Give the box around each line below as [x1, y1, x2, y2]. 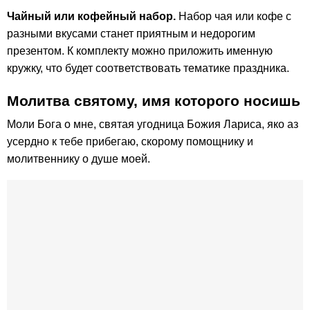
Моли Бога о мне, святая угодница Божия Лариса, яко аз [7, 118, 298, 130]
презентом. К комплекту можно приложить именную [7, 44, 273, 57]
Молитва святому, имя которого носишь [7, 92, 300, 109]
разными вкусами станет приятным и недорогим [7, 27, 255, 39]
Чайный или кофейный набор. [7, 10, 176, 22]
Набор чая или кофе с [176, 10, 291, 22]
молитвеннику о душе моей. [7, 152, 150, 165]
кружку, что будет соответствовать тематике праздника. [7, 62, 289, 74]
